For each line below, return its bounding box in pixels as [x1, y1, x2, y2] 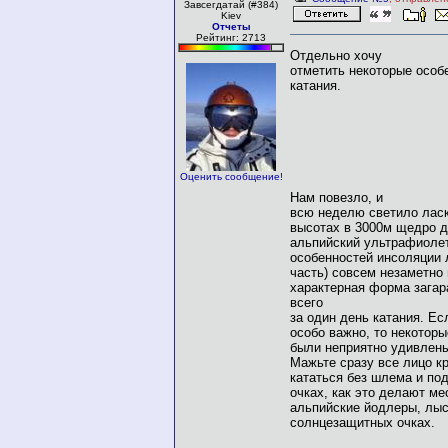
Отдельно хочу [290, 47, 382, 63]
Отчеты [211, 21, 251, 32]
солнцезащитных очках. [290, 414, 435, 430]
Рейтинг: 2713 [196, 32, 266, 43]
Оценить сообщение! [179, 171, 283, 182]
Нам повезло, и [290, 189, 383, 205]
